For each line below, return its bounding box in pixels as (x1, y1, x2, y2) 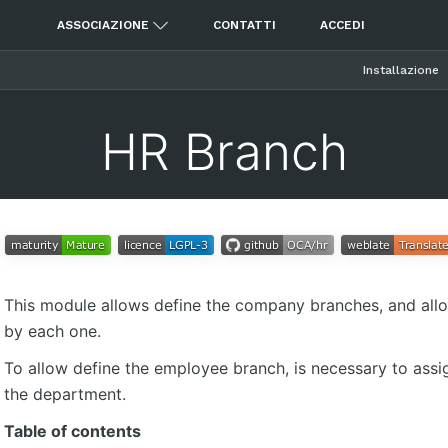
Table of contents (3, 421, 141, 442)
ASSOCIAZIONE (56, 18, 149, 32)
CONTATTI (212, 18, 276, 32)
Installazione (363, 63, 439, 77)
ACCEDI (319, 18, 365, 32)
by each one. (3, 321, 101, 342)
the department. (3, 384, 126, 405)
